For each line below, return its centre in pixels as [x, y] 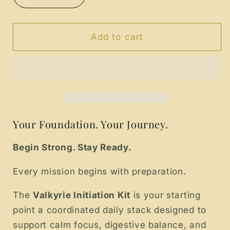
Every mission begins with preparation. [100, 171]
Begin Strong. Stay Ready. [72, 147]
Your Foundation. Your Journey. [91, 124]
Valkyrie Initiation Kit [82, 195]
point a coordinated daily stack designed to [110, 209]
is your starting [165, 195]
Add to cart [117, 36]
